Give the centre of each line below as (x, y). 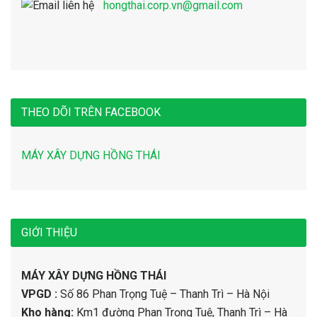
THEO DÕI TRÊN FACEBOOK (91, 112)
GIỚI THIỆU (49, 232)
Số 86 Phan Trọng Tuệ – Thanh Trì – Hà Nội (165, 294)
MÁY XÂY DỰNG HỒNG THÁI (91, 155)
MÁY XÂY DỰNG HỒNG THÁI (94, 276)
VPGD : (41, 294)
